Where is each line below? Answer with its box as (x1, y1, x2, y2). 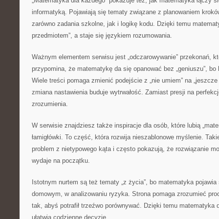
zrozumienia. (32, 100, 68, 108)
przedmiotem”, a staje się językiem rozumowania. (32, 32, 172, 39)
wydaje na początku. (32, 157, 90, 164)
